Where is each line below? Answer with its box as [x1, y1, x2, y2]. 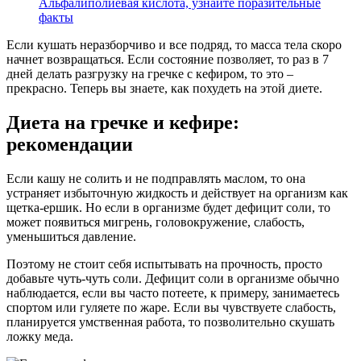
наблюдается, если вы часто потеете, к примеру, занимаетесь [6, 286, 339, 301]
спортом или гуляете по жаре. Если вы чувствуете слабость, [6, 301, 336, 315]
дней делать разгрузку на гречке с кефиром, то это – [6, 67, 293, 81]
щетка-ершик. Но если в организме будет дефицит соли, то [6, 201, 330, 215]
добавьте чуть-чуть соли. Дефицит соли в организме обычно [6, 272, 339, 286]
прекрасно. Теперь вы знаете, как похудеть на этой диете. [6, 81, 322, 96]
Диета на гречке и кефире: [6, 112, 239, 134]
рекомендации [6, 134, 133, 156]
